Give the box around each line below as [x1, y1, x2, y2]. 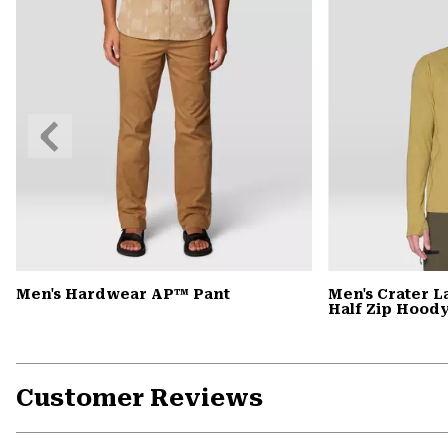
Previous [28, 115, 92, 132]
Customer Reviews [16, 384, 263, 413]
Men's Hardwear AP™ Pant [16, 286, 230, 303]
